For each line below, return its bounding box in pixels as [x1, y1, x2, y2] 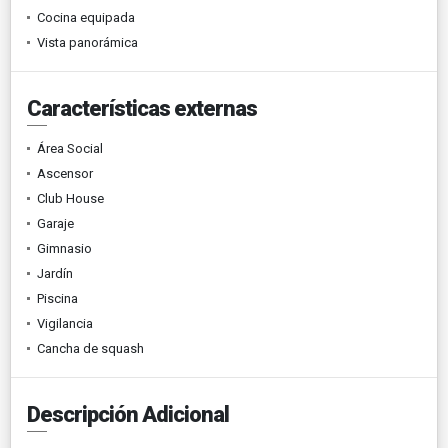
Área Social [37, 140, 103, 156]
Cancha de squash [37, 340, 144, 356]
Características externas [27, 95, 257, 121]
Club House [37, 190, 104, 206]
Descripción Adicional [27, 401, 229, 427]
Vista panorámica [37, 34, 138, 50]
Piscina [37, 290, 78, 306]
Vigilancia [37, 315, 93, 331]
